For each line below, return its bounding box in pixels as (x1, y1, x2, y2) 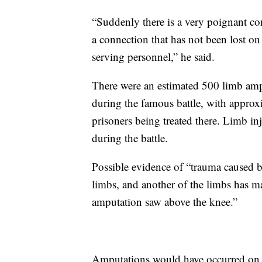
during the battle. (92, 130, 168, 145)
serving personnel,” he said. (92, 49, 215, 64)
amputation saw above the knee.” (92, 194, 237, 209)
